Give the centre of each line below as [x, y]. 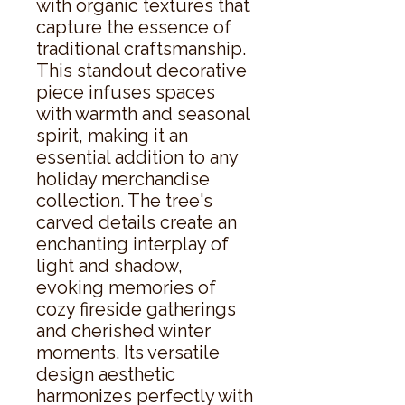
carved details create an [137, 222]
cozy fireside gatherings [136, 309]
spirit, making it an [112, 135]
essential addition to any [137, 157]
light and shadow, [109, 265]
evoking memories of [126, 287]
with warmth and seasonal [143, 113]
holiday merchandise [123, 179]
